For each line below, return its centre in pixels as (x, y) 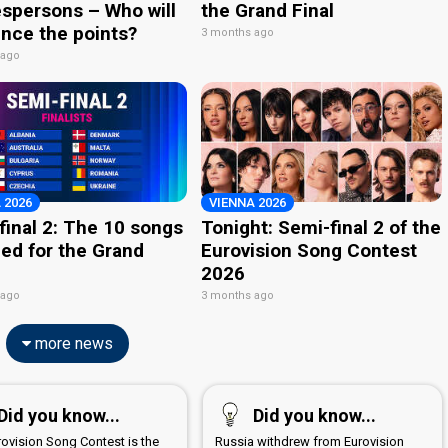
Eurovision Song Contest (309, 250)
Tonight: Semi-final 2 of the (321, 227)
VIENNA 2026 (248, 202)
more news (71, 343)
